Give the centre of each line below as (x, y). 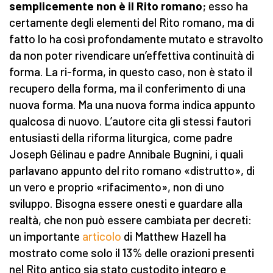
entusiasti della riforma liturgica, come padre (121, 138)
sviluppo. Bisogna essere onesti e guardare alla (126, 204)
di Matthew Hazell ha (174, 236)
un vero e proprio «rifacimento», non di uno (117, 187)
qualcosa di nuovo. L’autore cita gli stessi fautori (130, 121)
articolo (102, 236)
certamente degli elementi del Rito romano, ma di (132, 23)
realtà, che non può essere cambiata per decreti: (130, 220)
